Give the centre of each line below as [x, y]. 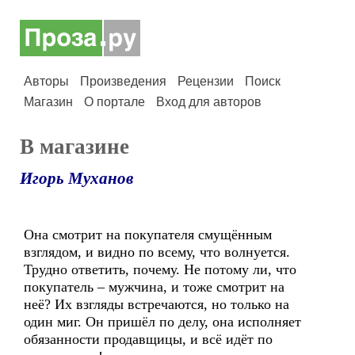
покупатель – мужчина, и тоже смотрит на [154, 287]
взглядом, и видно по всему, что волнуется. [157, 252]
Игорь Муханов [76, 178]
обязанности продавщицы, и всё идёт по [148, 339]
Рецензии [206, 81]
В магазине [74, 147]
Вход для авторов [209, 102]
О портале [115, 102]
